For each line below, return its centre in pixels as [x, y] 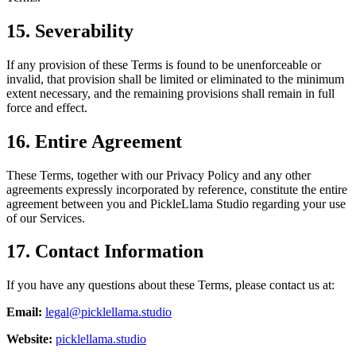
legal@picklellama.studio [108, 312]
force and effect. [47, 107]
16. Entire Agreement [94, 141]
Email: [24, 312]
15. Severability [70, 31]
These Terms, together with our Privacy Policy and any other [159, 175]
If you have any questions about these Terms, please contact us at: [170, 285]
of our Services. [46, 218]
